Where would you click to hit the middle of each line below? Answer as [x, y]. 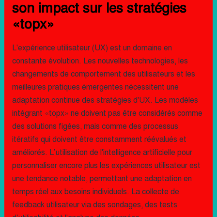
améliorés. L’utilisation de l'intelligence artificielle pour [102, 153]
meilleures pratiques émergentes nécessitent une [95, 87]
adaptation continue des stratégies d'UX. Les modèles [105, 100]
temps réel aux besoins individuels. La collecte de [95, 192]
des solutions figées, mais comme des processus [95, 126]
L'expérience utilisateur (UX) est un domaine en [92, 48]
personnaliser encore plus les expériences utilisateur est [106, 166]
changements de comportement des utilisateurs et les [103, 74]
